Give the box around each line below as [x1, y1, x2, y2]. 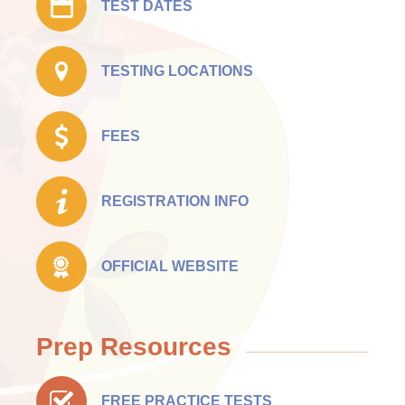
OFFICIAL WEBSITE [101, 259, 239, 275]
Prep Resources [36, 332, 231, 361]
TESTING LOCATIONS [101, 63, 253, 80]
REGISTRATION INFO [101, 193, 249, 210]
